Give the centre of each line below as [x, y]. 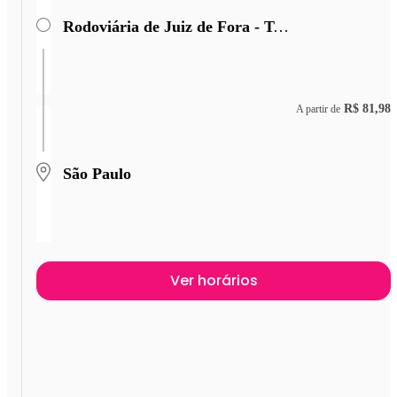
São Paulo [97, 173]
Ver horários [214, 281]
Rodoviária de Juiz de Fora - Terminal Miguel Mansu [281, 26]
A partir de [318, 109]
